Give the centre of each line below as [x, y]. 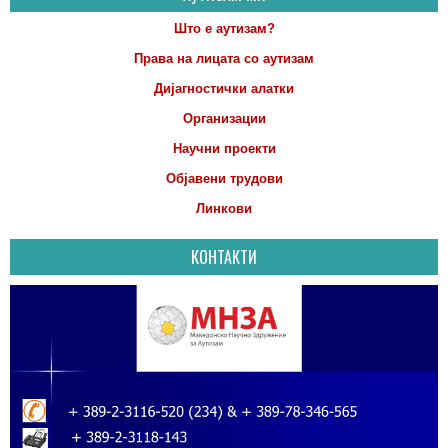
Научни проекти [224, 148]
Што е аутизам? [224, 28]
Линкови [224, 208]
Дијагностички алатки [224, 88]
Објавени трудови [224, 178]
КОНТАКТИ [224, 256]
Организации [224, 118]
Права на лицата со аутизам [224, 58]
